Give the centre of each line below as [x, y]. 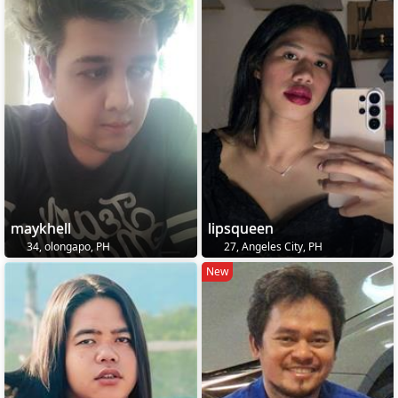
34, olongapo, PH [67, 247]
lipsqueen [240, 229]
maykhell [41, 229]
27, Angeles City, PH [271, 247]
